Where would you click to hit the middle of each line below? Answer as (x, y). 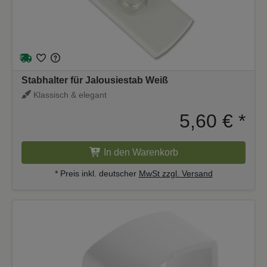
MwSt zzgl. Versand (176, 173)
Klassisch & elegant (69, 94)
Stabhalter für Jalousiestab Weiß (95, 80)
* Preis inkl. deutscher (97, 173)
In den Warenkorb (141, 152)
